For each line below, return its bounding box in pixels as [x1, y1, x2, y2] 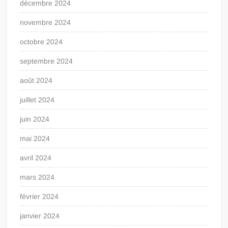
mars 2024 [20, 173, 55, 181]
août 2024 [20, 76, 53, 84]
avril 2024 [20, 153, 52, 162]
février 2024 [20, 192, 59, 201]
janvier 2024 [20, 211, 60, 220]
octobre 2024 [20, 37, 63, 46]
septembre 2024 [20, 56, 73, 65]
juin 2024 [20, 115, 50, 123]
